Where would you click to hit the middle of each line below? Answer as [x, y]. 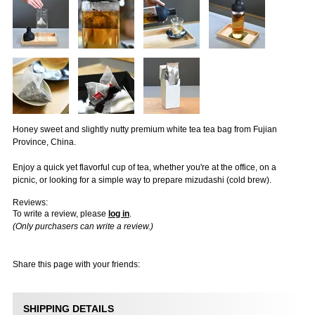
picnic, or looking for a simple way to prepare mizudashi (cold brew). [142, 180]
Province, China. [44, 142]
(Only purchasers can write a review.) [83, 227]
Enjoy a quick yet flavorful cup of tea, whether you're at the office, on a [144, 168]
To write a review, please [60, 214]
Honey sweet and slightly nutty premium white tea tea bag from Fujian [144, 130]
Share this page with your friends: [76, 265]
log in [118, 214]
